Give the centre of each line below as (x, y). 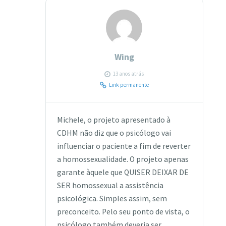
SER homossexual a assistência (110, 186)
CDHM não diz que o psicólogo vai (114, 133)
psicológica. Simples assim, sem (112, 199)
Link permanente (129, 85)
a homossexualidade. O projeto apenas (123, 159)
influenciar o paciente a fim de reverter (124, 146)
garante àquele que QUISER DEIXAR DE (123, 173)
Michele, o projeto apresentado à (114, 120)
